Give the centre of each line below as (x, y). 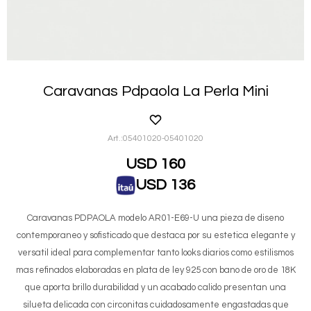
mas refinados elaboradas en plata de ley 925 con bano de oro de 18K (155, 270)
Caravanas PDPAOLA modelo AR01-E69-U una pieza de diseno (155, 218)
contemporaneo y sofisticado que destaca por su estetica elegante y (155, 235)
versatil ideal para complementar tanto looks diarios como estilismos (155, 252)
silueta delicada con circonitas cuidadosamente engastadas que (155, 304)
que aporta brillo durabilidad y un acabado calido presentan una (155, 287)
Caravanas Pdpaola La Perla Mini (155, 91)
